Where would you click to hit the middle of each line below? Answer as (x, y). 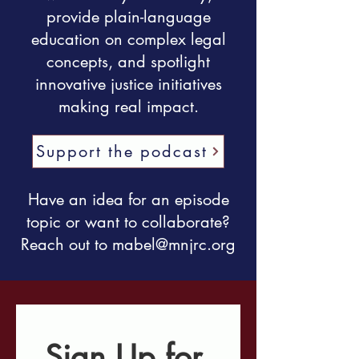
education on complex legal (128, 39)
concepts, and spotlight (128, 62)
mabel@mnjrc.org (174, 244)
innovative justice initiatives (128, 84)
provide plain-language (128, 17)
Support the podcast (122, 151)
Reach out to (67, 244)
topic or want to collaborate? (128, 222)
